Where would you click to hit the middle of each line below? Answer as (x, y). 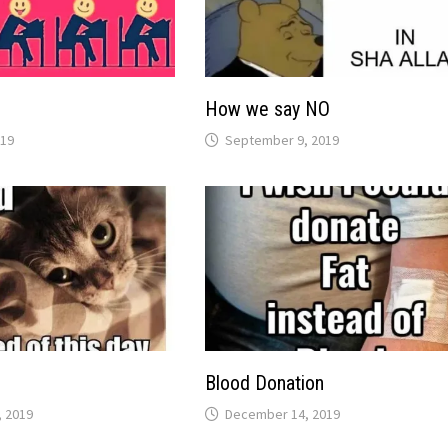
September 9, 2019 (282, 140)
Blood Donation (265, 383)
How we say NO (268, 109)
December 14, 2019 (283, 414)
